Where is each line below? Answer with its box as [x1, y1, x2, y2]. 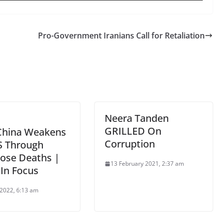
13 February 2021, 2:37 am [110, 159, 184, 168]
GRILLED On [105, 124, 161, 138]
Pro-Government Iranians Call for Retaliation [38, 30, 205, 41]
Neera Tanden [105, 111, 169, 125]
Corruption [105, 137, 155, 150]
